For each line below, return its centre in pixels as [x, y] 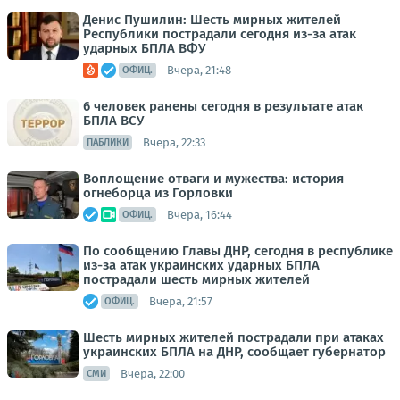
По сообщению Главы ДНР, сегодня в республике [238, 251]
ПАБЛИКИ [108, 142]
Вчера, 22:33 [174, 142]
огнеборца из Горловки [158, 193]
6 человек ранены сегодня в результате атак [223, 106]
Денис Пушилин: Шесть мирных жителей [212, 20]
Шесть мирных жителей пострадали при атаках [233, 337]
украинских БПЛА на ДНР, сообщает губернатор [234, 352]
